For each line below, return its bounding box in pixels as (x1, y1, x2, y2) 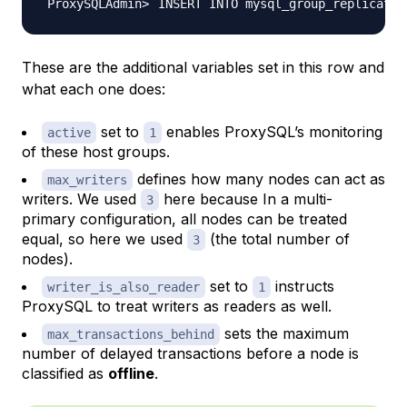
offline (108, 364, 154, 383)
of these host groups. (22, 143, 170, 162)
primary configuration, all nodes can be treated (22, 210, 347, 229)
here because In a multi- (159, 190, 333, 209)
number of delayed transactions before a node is (22, 344, 359, 363)
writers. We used (22, 190, 141, 209)
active (47, 125, 91, 141)
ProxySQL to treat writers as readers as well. (22, 297, 332, 316)
